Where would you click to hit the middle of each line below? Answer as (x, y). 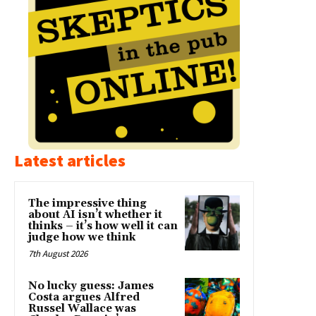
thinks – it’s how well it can (103, 226)
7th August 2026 (58, 253)
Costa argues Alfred (84, 297)
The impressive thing (87, 203)
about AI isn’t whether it (95, 214)
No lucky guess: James (91, 286)
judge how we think (82, 237)
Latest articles (70, 160)
